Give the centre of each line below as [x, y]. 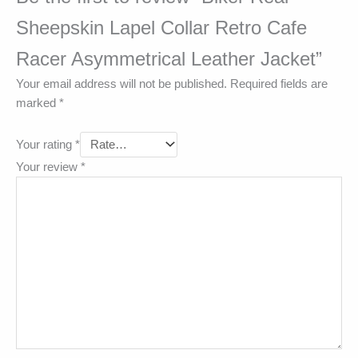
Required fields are [279, 84]
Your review [48, 167]
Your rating [46, 145]
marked [38, 103]
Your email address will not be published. [121, 84]
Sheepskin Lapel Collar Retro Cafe [161, 28]
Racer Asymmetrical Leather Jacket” [169, 59]
